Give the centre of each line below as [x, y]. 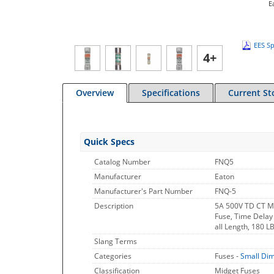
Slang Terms [116, 241]
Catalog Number [122, 162]
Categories [113, 256]
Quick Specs [109, 142]
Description [114, 206]
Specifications [171, 93]
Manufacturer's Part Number [143, 191]
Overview [95, 93]
